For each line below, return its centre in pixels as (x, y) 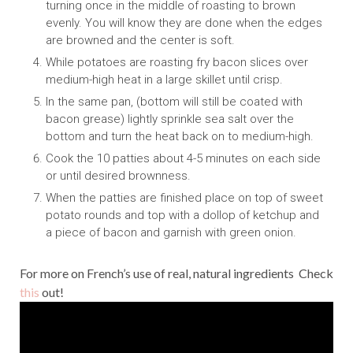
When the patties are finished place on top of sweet (184, 198)
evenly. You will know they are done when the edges (184, 23)
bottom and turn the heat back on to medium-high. (179, 137)
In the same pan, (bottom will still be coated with (174, 102)
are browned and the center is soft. (140, 41)
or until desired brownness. (118, 176)
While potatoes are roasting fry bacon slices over (176, 63)
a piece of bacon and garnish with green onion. (171, 233)
